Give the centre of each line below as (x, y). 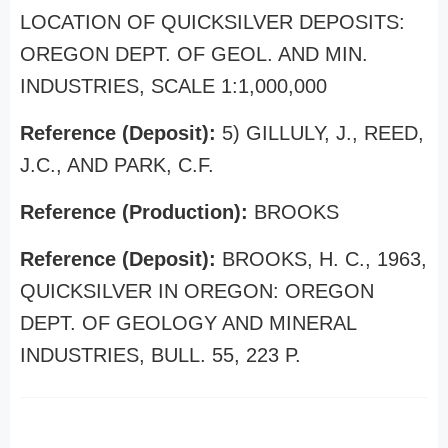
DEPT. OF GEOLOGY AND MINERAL (188, 323)
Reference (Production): (137, 212)
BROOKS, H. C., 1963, (324, 259)
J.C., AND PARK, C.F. (117, 165)
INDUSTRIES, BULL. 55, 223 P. (160, 355)
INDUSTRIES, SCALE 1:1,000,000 (173, 86)
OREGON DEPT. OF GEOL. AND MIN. (194, 54)
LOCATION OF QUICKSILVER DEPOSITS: (212, 22)
